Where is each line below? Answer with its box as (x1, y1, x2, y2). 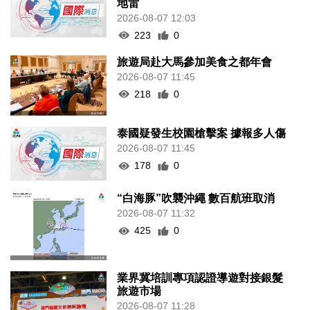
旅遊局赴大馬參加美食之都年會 (117, 55, 273, 68)
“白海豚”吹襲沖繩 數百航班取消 (117, 192, 275, 205)
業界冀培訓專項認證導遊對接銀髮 (117, 272, 284, 284)
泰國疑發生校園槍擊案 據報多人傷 (117, 127, 286, 140)
